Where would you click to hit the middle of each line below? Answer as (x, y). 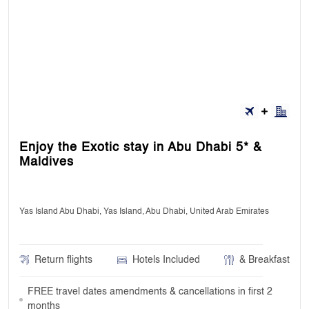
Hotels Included (166, 260)
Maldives (47, 162)
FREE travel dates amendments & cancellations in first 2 (150, 291)
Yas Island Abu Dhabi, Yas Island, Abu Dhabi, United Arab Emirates (144, 211)
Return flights (63, 260)
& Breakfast (265, 260)
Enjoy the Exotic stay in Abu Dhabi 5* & (141, 147)
